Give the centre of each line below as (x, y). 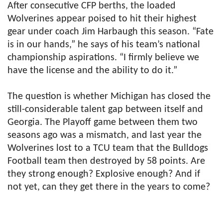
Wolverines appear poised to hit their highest (102, 19)
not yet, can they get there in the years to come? (109, 187)
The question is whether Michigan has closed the (109, 97)
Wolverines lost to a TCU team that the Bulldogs (108, 149)
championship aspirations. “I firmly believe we (103, 58)
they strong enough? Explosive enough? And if (104, 174)
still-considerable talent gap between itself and (105, 110)
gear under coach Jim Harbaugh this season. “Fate (111, 32)
